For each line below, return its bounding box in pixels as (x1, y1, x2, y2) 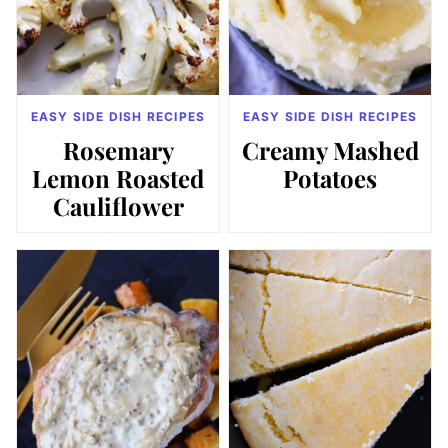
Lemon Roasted (32, 162, 204, 195)
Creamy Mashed (241, 134, 419, 167)
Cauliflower (52, 190, 184, 223)
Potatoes (283, 162, 377, 195)
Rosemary (62, 134, 174, 167)
